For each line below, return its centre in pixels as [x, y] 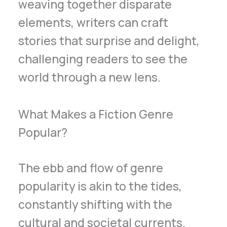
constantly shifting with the [96, 204]
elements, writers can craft [93, 23]
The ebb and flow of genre [91, 168]
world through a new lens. [90, 77]
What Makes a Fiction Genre [96, 114]
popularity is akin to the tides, [100, 186]
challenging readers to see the [103, 59]
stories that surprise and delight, [109, 41]
